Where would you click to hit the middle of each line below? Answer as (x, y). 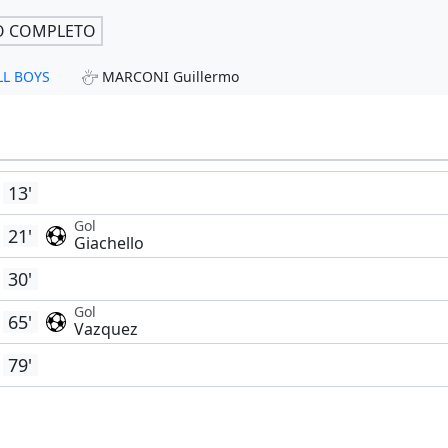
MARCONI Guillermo (170, 77)
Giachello (108, 243)
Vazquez (105, 329)
